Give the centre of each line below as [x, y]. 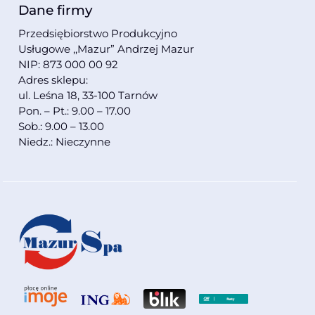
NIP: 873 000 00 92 [69, 65]
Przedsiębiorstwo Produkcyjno [98, 34]
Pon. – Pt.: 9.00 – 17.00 [75, 111]
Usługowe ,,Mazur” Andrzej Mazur [107, 49]
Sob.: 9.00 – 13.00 [62, 127]
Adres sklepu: [53, 80]
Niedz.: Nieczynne [65, 142]
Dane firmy [56, 11]
